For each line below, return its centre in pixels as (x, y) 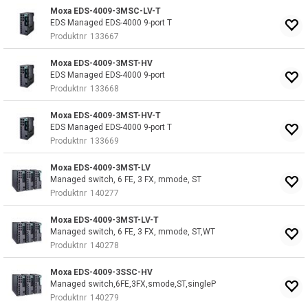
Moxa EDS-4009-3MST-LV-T (104, 220)
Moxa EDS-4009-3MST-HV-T (106, 115)
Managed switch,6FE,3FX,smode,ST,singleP (133, 284)
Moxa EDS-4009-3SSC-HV (101, 272)
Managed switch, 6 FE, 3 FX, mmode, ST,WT (133, 232)
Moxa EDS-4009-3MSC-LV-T (106, 11)
